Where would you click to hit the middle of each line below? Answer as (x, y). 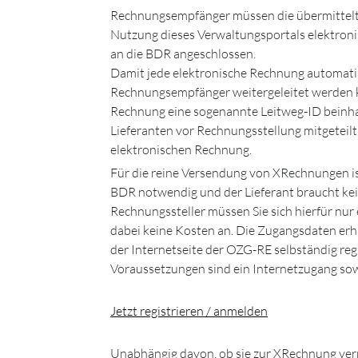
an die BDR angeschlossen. (183, 53)
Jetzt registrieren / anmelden (189, 310)
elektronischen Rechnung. (181, 149)
